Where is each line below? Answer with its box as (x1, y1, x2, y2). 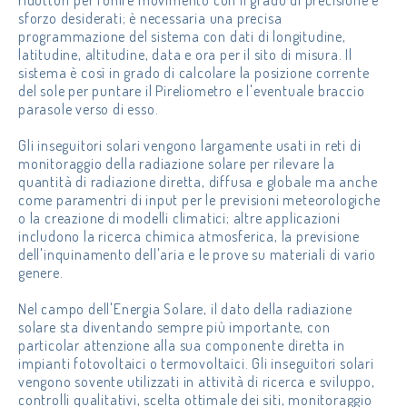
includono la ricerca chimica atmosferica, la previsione (18, 227, 360, 245)
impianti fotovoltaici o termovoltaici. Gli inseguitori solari (18, 354, 374, 372)
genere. (18, 263, 64, 282)
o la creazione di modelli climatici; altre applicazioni (18, 209, 341, 227)
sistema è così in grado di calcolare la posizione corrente (18, 64, 370, 82)
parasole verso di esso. (18, 100, 159, 118)
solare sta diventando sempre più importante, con (18, 318, 331, 336)
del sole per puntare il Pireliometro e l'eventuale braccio (18, 82, 365, 100)
